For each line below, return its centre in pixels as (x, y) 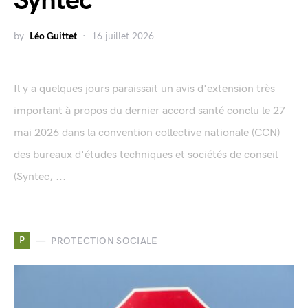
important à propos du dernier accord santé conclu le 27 (150, 111)
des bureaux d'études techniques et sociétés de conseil (146, 155)
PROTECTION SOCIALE (104, 241)
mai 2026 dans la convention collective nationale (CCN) (147, 133)
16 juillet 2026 (123, 36)
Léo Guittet (53, 36)
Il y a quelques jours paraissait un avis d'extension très (144, 89)
